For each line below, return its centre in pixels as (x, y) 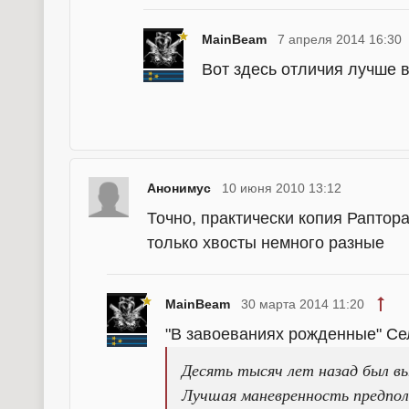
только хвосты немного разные (266, 243)
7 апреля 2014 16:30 (340, 39)
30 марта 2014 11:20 (303, 304)
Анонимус (179, 188)
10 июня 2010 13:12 (282, 188)
